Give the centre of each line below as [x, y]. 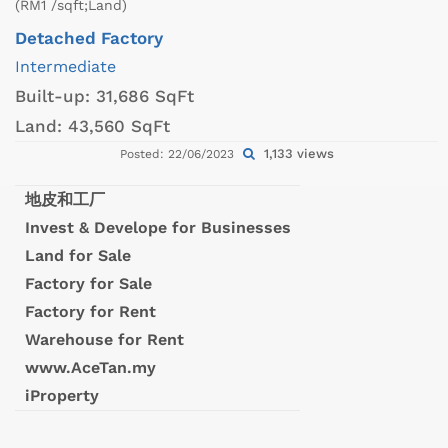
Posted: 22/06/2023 [178, 153]
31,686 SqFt [145, 95]
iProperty [61, 395]
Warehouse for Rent [104, 339]
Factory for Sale [88, 283]
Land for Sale [77, 255]
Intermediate [65, 66]
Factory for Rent [90, 311]
